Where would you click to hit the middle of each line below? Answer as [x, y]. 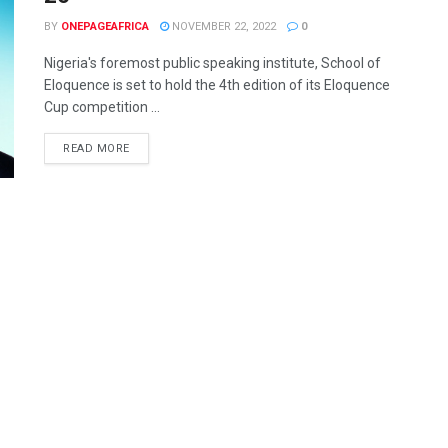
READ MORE [96, 148]
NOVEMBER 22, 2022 [222, 26]
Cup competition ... [102, 107]
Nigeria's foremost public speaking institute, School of [212, 63]
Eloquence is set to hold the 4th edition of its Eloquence [217, 85]
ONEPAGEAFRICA [105, 26]
